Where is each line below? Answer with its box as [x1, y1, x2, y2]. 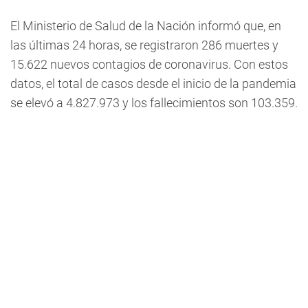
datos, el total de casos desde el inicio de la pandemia [10, 76, 296, 91]
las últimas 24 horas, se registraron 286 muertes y [10, 38, 278, 53]
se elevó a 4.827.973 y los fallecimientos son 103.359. [10, 96, 298, 111]
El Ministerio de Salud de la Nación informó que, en [10, 19, 281, 34]
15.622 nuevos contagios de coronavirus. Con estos [10, 57, 288, 72]
